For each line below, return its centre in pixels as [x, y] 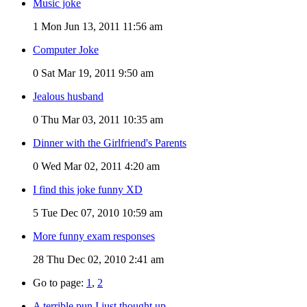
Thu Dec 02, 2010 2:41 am [104, 259]
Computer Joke [66, 49]
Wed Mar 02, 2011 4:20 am [99, 166]
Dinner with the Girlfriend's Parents [110, 143]
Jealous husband [68, 96]
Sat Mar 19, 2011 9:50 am [96, 73]
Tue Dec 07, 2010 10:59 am [100, 212]
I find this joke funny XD [88, 189]
